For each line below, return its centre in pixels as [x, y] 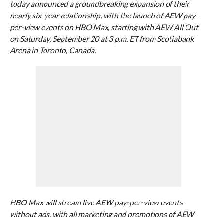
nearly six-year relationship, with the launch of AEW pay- [104, 15]
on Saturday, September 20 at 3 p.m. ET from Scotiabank [101, 39]
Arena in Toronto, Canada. [53, 50]
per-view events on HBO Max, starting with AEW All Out [104, 27]
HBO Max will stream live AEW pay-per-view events [96, 202]
